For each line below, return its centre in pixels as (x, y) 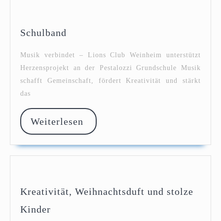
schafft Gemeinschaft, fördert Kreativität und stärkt (110, 81)
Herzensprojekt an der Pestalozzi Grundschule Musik (110, 68)
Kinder (36, 209)
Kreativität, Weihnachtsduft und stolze (107, 191)
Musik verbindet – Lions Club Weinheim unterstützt (110, 55)
